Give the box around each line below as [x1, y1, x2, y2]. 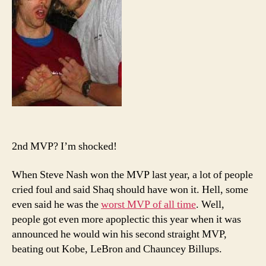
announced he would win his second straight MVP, [12, 227, 227, 241]
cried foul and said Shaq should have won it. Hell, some [12, 183, 248, 197]
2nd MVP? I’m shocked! [12, 139, 117, 153]
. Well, [196, 198, 224, 211]
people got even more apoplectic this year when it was [12, 213, 241, 226]
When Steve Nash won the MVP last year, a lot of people [12, 168, 253, 182]
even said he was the [12, 198, 101, 211]
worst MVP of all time [101, 198, 196, 211]
